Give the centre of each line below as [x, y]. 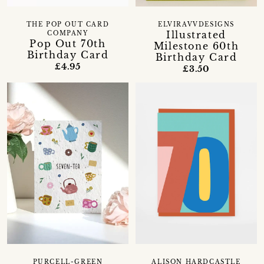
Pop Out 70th [68, 43]
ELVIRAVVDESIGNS [196, 24]
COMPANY [68, 33]
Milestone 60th [196, 46]
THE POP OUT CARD [68, 24]
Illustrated [196, 34]
